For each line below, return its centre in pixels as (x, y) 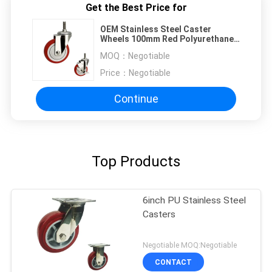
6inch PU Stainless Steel (195, 200)
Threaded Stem (132, 48)
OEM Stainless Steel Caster (156, 29)
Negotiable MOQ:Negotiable (190, 245)
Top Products (136, 161)
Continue (136, 99)
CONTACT (174, 262)
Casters (159, 214)
